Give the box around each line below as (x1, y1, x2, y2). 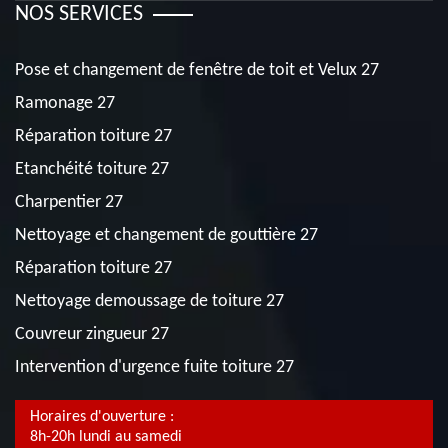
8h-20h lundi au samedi (30, 429, 182, 445)
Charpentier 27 (15, 193, 123, 212)
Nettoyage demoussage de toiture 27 (15, 292, 284, 311)
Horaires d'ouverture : (30, 409, 174, 425)
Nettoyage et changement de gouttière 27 (15, 226, 318, 245)
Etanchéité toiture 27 (15, 160, 169, 179)
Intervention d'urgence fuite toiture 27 (15, 358, 294, 377)
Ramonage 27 (15, 94, 115, 113)
